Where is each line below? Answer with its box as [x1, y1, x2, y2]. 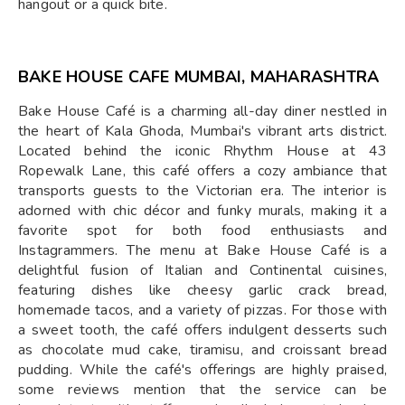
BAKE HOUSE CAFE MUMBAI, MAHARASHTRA [18, 66, 380, 88]
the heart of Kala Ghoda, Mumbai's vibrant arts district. [18, 121, 387, 141]
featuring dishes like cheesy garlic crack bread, [18, 280, 387, 300]
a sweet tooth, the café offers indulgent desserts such [18, 320, 387, 340]
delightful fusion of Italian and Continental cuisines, [18, 260, 387, 280]
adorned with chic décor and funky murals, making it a [18, 201, 387, 221]
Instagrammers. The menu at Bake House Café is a [18, 240, 387, 260]
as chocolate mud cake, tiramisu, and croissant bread [18, 340, 387, 360]
